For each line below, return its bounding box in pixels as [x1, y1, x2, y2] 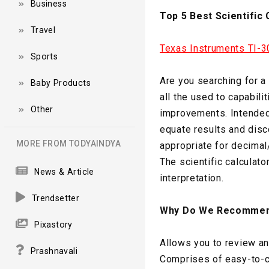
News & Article [34, 166, 94, 177]
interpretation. [160, 172, 224, 184]
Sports [30, 51, 58, 61]
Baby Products [30, 77, 91, 88]
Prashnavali [30, 246, 77, 256]
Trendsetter [31, 193, 80, 203]
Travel [30, 25, 56, 35]
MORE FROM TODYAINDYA [16, 138, 121, 148]
